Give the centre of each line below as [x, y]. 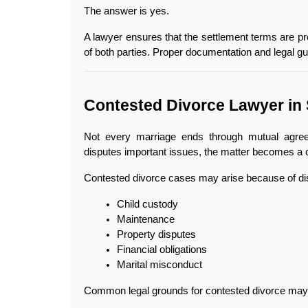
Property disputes [156, 234]
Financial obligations [162, 249]
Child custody [147, 204]
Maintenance [146, 219]
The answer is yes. [126, 11]
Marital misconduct [159, 264]
